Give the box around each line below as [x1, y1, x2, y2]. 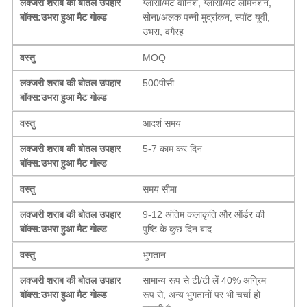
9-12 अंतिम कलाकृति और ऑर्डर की [143, 208, 265, 220]
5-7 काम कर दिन [143, 143, 203, 154]
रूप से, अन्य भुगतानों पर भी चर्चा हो [143, 288, 261, 300]
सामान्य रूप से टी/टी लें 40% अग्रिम [143, 274, 267, 286]
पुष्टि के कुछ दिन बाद [143, 223, 212, 234]
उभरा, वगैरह [143, 25, 184, 37]
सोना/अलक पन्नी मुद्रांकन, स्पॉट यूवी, [143, 11, 271, 23]
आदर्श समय [143, 117, 182, 129]
